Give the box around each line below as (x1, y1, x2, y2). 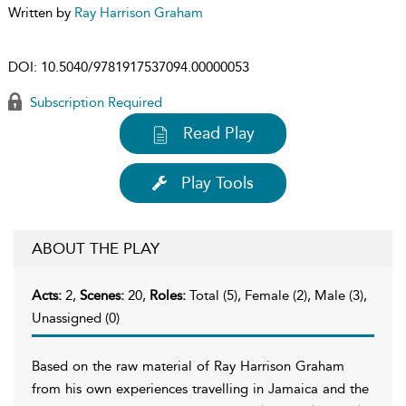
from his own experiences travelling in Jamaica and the (32, 380, 369, 397)
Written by (8, 5, 74, 21)
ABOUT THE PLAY (32, 238, 159, 257)
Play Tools (181, 172, 254, 193)
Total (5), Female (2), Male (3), (189, 286, 367, 304)
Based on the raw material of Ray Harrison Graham (32, 357, 344, 374)
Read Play (183, 123, 255, 143)
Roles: (150, 286, 189, 304)
